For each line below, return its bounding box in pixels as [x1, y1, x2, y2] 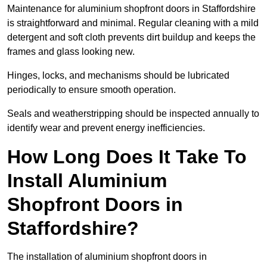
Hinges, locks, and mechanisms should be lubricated [7, 70, 229, 81]
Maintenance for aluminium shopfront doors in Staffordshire [7, 4, 256, 14]
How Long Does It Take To [7, 146, 247, 168]
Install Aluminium [7, 170, 167, 192]
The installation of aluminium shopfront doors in [7, 252, 207, 262]
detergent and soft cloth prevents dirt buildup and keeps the [7, 32, 256, 43]
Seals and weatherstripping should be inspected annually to [7, 108, 259, 119]
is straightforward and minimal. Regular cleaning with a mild [7, 18, 259, 29]
